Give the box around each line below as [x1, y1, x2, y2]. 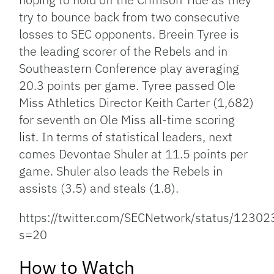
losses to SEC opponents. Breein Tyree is [19, 26, 240, 43]
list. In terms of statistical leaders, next [19, 128, 233, 146]
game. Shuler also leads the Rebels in [19, 163, 223, 180]
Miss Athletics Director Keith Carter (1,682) [19, 94, 254, 111]
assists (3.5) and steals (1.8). [19, 180, 179, 197]
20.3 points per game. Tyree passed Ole [19, 77, 236, 94]
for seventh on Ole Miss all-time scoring [19, 111, 235, 128]
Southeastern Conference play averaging [19, 60, 240, 77]
